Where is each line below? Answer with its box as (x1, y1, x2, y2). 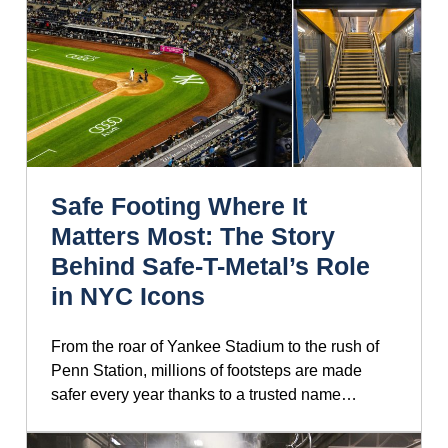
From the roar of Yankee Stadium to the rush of (51, 337, 379, 355)
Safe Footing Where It (51, 191, 307, 220)
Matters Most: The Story (51, 221, 335, 250)
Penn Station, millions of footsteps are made (51, 361, 362, 379)
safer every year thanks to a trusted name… (51, 385, 357, 403)
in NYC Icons (51, 281, 205, 310)
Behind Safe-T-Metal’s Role (51, 251, 370, 280)
